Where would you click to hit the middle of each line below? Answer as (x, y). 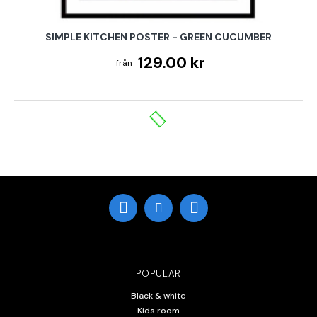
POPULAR (158, 273)
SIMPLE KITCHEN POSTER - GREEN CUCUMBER (158, 36)
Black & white (158, 295)
